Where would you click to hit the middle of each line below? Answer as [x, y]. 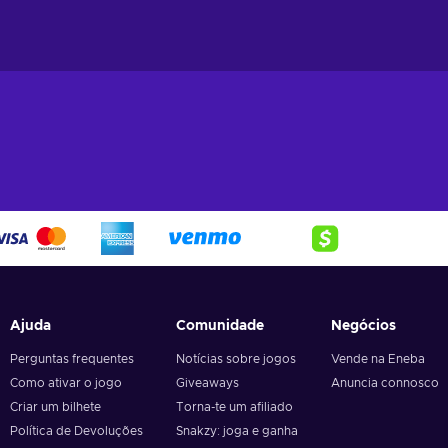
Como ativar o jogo [66, 383]
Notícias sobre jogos [236, 359]
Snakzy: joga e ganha [237, 431]
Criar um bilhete [56, 407]
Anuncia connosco [384, 383]
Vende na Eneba [377, 359]
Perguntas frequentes [72, 359]
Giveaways [208, 383]
